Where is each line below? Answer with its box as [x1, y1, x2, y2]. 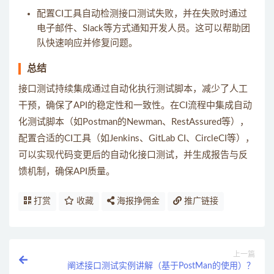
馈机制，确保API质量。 [18, 167, 115, 176]
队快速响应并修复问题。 [37, 39, 138, 48]
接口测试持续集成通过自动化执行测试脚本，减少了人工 [18, 84, 248, 94]
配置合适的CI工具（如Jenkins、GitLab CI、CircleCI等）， [18, 134, 254, 143]
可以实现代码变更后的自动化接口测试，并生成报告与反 [18, 150, 248, 160]
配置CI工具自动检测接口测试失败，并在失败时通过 [37, 9, 247, 18]
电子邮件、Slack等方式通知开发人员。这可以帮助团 [37, 24, 250, 33]
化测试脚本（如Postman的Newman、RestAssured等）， [18, 117, 249, 127]
